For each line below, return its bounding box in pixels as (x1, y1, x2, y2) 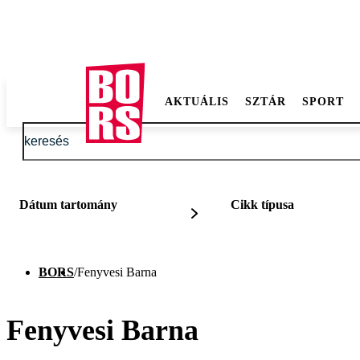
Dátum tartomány (19, 198, 117, 211)
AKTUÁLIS (165, 96, 229, 108)
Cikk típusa (231, 198, 295, 211)
